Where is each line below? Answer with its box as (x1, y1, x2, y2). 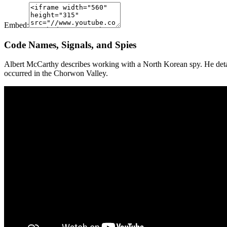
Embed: (4, 20, 29, 29)
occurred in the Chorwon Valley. (4, 69, 108, 78)
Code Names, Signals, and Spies (4, 39, 136, 50)
